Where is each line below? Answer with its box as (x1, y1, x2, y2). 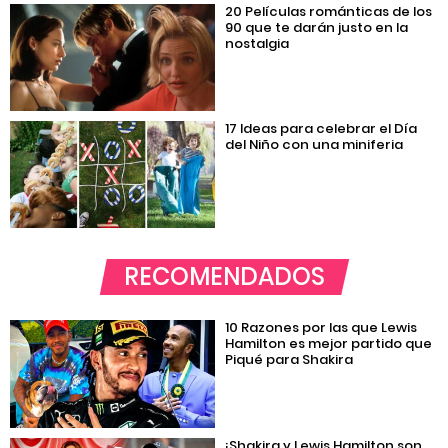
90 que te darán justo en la (225, 17, 409, 37)
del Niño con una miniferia (225, 134, 404, 154)
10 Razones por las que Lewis (225, 318, 418, 338)
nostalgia (225, 33, 290, 53)
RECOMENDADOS (123, 260, 325, 294)
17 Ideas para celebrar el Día (225, 118, 418, 138)
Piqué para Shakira (225, 350, 354, 370)
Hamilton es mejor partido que (225, 334, 433, 354)
